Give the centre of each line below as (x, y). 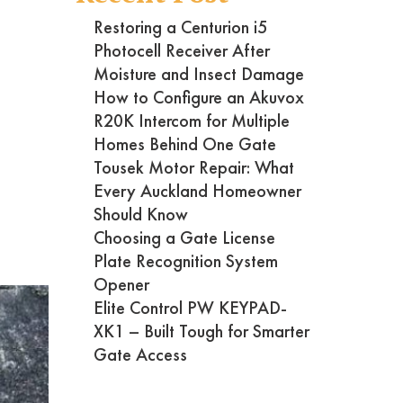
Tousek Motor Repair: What (193, 168)
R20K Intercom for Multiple (191, 121)
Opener (121, 285)
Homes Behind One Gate (184, 144)
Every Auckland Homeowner (197, 191)
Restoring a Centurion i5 (180, 27)
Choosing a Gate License (184, 238)
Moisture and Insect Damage (198, 74)
